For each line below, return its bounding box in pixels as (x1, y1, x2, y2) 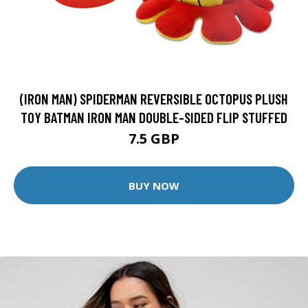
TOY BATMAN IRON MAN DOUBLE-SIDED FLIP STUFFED (21, 109, 287, 126)
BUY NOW (129, 178, 179, 192)
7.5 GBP (129, 129, 179, 148)
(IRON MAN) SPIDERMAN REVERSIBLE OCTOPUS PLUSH (20, 90, 288, 107)
